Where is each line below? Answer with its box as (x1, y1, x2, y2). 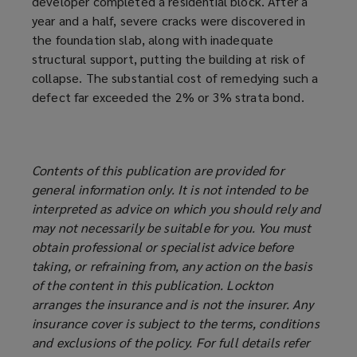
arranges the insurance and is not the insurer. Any (32, 296, 314, 313)
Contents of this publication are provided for (32, 162, 284, 179)
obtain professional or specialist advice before (32, 238, 294, 256)
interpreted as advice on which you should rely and (32, 200, 321, 218)
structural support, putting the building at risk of (32, 50, 305, 68)
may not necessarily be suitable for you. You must (32, 219, 312, 237)
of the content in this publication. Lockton (32, 277, 274, 294)
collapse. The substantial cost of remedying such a (32, 69, 319, 87)
